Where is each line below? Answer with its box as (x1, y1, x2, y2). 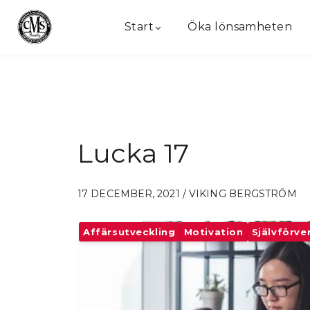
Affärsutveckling (83, 226, 176, 237)
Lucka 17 (77, 137, 189, 170)
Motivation (183, 226, 244, 237)
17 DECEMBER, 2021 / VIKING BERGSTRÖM (77, 188, 297, 200)
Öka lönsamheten (188, 20, 293, 33)
